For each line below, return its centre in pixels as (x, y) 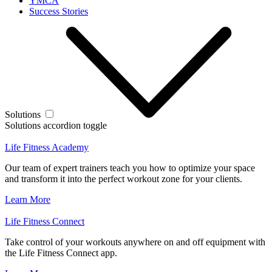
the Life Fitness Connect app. (61, 253)
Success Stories (59, 11)
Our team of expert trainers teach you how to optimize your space (130, 168)
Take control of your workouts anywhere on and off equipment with (135, 242)
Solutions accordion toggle (56, 125)
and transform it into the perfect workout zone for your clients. (124, 178)
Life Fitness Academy (47, 147)
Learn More (28, 199)
